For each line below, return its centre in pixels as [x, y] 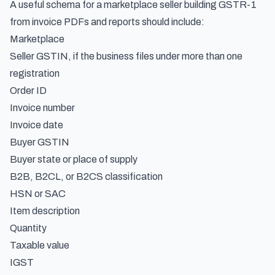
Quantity [28, 228]
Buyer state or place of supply [74, 159]
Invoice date [37, 125]
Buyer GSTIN [40, 142]
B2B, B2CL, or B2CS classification [86, 176]
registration [35, 73]
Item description [45, 211]
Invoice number [42, 108]
